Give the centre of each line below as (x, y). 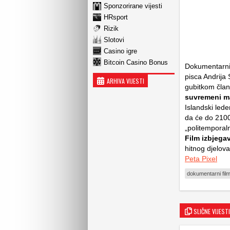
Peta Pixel (201, 159)
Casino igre (120, 51)
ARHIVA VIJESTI (126, 81)
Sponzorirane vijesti (133, 6)
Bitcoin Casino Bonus (136, 62)
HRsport (116, 17)
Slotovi (114, 40)
